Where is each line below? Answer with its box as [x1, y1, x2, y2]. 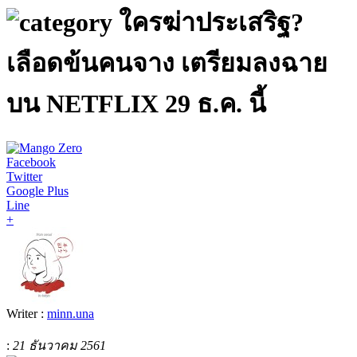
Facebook [6, 155, 56, 169]
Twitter [6, 169, 42, 183]
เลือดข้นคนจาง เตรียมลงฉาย [6, 49, 328, 78]
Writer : [6, 306, 47, 320]
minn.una [47, 306, 94, 320]
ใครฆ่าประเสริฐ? [119, 8, 304, 37]
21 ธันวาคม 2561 [13, 338, 106, 352]
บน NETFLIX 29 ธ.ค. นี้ [6, 89, 266, 119]
